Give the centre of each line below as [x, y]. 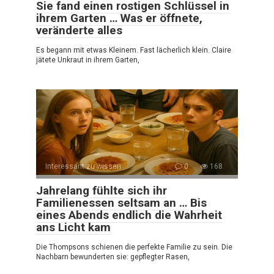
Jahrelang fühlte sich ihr [102, 190]
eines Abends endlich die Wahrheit [129, 215]
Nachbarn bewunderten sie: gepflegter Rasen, [113, 257]
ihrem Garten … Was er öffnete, [119, 18]
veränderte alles [79, 30]
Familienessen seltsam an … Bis [121, 202]
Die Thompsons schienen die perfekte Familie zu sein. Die [134, 247]
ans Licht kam [73, 227]
